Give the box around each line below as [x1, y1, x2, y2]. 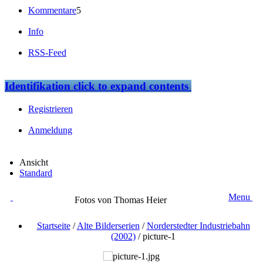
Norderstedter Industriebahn [146, 220, 250, 231]
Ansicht [19, 157, 48, 167]
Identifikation [5, 80, 70, 93]
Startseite [36, 220, 70, 231]
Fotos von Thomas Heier [75, 194, 167, 205]
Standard [19, 167, 52, 178]
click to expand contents [70, 80, 188, 93]
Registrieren [28, 103, 73, 114]
